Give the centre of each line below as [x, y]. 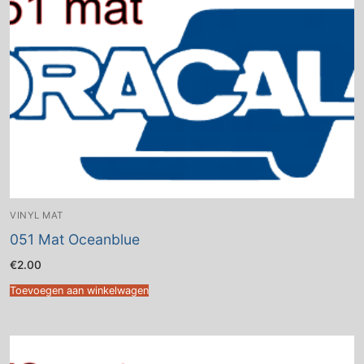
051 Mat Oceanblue [75, 240]
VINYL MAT [37, 215]
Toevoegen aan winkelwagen [79, 291]
